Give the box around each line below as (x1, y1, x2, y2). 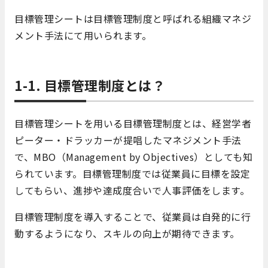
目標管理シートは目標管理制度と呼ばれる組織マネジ (14, 11, 251, 26)
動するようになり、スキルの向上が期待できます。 (14, 226, 240, 240)
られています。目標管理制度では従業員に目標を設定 (14, 166, 250, 181)
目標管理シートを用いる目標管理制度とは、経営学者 (14, 115, 251, 130)
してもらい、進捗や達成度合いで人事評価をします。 (14, 182, 249, 197)
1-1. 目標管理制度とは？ (14, 75, 165, 95)
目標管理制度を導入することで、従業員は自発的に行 (14, 209, 251, 224)
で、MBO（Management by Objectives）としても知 (14, 149, 252, 164)
